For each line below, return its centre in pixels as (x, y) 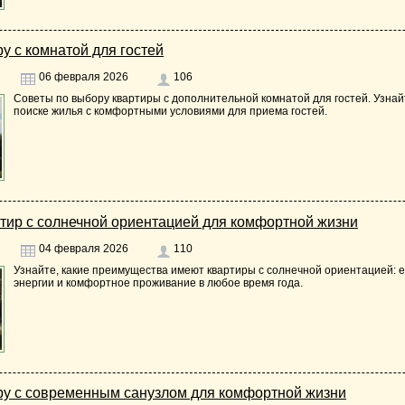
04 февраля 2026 (82, 248)
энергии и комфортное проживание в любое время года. (158, 283)
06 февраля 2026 (82, 77)
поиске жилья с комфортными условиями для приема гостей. (170, 112)
